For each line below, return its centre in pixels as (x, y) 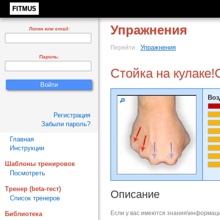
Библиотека (24, 214)
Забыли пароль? (66, 124)
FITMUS (24, 9)
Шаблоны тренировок (40, 164)
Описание (135, 194)
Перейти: (124, 47)
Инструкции (27, 148)
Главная (22, 139)
